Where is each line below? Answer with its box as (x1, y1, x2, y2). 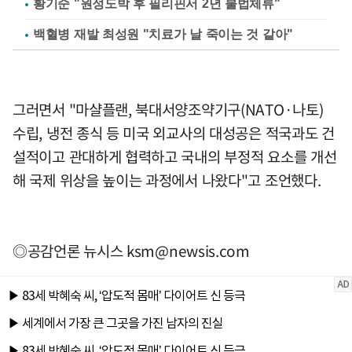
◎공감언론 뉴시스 (13, 240, 126, 262)
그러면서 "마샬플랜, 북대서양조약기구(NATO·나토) (13, 98, 324, 121)
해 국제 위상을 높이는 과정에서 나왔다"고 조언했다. (13, 169, 321, 192)
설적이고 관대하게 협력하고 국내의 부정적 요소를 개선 (13, 145, 337, 168)
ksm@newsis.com (126, 240, 250, 262)
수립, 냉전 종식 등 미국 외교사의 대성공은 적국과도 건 (13, 122, 335, 145)
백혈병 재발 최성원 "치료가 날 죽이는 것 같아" (33, 27, 293, 42)
